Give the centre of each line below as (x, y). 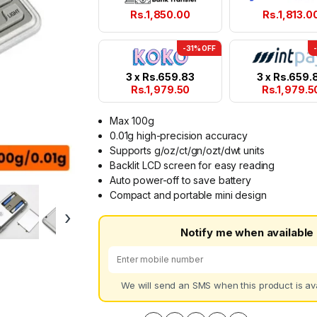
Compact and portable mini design (188, 195)
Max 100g (132, 121)
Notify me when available (247, 232)
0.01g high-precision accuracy (179, 136)
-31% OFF (199, 48)
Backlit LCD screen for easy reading (192, 166)
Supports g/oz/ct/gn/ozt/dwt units (187, 151)
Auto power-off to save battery (180, 180)
